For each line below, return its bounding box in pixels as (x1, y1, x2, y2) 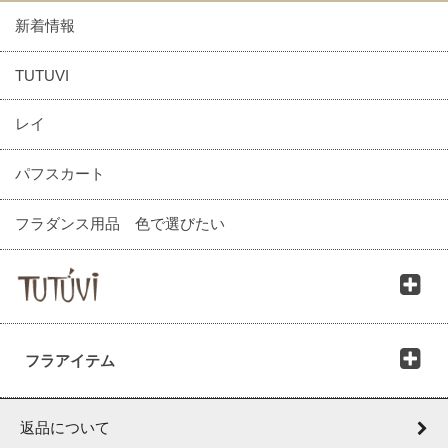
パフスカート (15, 165, 105, 183)
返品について (20, 419, 110, 437)
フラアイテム (25, 352, 115, 370)
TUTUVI (15, 67, 69, 85)
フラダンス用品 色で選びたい (15, 215, 225, 233)
